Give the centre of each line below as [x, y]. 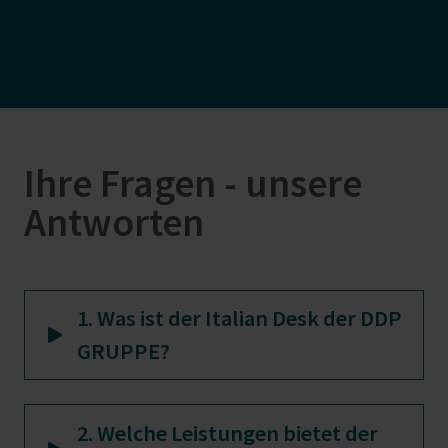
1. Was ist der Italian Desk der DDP [239, 318]
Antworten [114, 222]
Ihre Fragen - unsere [193, 183]
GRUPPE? [123, 351]
